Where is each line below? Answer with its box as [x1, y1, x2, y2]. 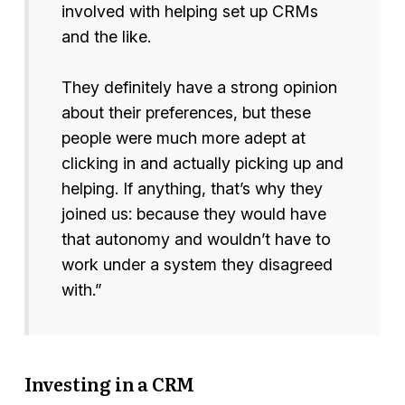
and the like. [61, 27, 151, 47]
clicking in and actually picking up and [61, 154, 344, 174]
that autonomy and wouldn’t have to [61, 230, 331, 250]
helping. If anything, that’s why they [61, 179, 323, 199]
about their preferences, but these [61, 103, 311, 123]
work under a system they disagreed [61, 255, 333, 275]
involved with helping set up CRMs [61, 2, 318, 22]
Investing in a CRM [24, 370, 195, 398]
